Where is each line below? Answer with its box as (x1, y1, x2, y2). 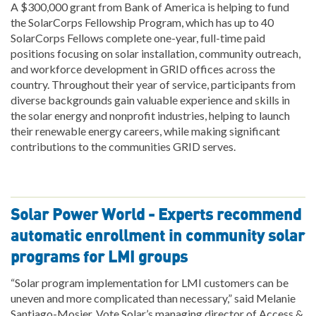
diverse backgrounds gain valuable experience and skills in (11, 92, 290, 107)
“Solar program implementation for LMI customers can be (11, 275, 288, 289)
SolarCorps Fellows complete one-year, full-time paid (11, 30, 265, 44)
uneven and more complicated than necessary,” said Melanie (11, 291, 296, 305)
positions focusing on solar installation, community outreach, (11, 46, 300, 60)
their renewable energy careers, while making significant (11, 123, 280, 138)
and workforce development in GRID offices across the (11, 61, 275, 75)
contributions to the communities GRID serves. (11, 139, 236, 153)
